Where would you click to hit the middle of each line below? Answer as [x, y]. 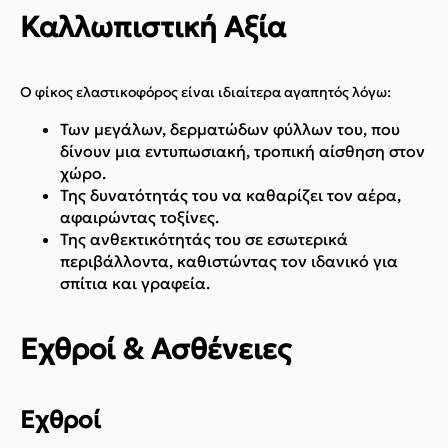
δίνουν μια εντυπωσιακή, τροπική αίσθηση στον [242, 150]
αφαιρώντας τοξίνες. [139, 216]
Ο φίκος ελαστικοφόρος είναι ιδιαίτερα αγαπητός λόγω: [205, 91]
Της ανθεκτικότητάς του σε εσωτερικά [204, 238]
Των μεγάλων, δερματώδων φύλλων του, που [230, 128]
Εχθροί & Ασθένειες [155, 348]
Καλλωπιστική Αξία [153, 27]
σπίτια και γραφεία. [135, 282]
